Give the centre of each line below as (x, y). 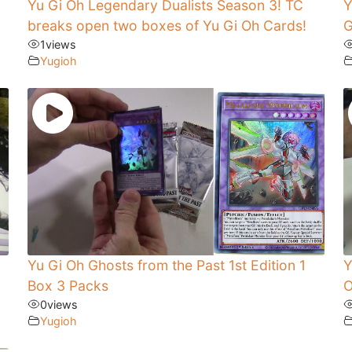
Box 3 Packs (68, 285)
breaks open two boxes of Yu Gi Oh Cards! (167, 25)
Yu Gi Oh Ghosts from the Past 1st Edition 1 (166, 265)
